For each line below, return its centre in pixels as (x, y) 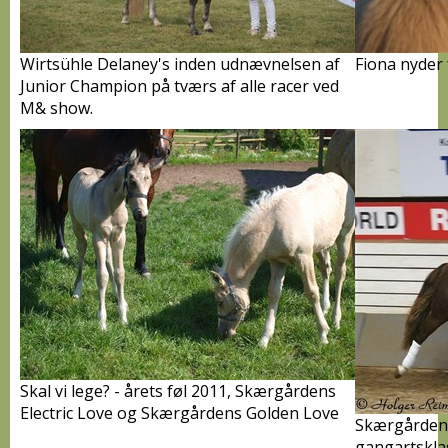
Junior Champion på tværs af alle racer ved (179, 86)
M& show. (56, 108)
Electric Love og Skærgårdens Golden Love (179, 413)
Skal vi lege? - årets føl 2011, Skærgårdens (178, 391)
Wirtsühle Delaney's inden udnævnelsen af (180, 64)
